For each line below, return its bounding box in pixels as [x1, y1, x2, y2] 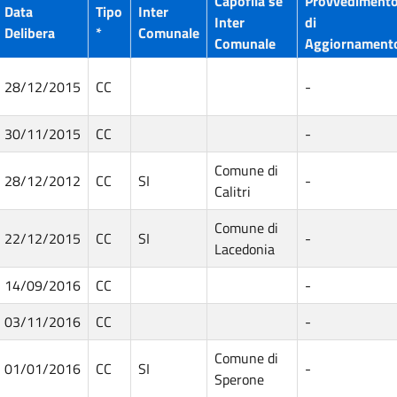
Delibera [4, 21, 55, 43]
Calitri [214, 180, 251, 202]
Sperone [214, 368, 264, 390]
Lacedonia [214, 237, 275, 260]
